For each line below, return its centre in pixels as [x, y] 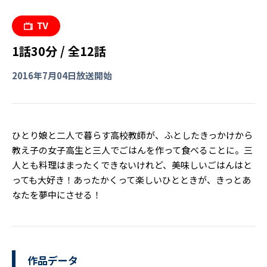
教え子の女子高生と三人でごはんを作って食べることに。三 [132, 150]
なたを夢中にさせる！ [57, 194]
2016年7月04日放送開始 [62, 75]
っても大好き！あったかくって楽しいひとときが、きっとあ [131, 179]
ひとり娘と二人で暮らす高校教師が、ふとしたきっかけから [132, 135]
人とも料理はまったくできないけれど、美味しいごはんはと [132, 164]
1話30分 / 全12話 [59, 51]
